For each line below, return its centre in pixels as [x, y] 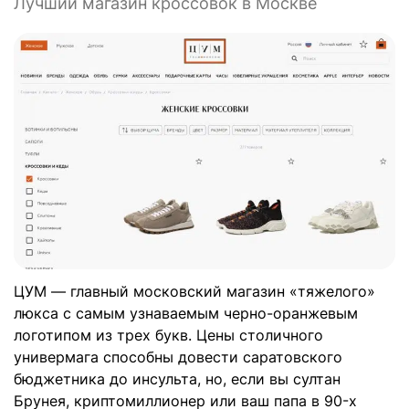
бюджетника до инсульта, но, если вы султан [177, 379]
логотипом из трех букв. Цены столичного [168, 336]
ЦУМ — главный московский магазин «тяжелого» [194, 292]
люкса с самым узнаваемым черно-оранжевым [186, 314]
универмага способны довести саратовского [178, 357]
